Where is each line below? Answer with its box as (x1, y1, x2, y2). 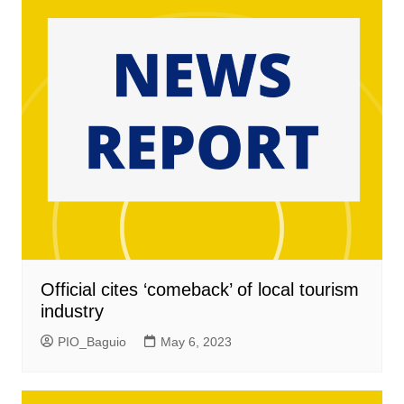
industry (40, 301, 104, 322)
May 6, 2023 (160, 335, 232, 350)
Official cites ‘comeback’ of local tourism (40, 280, 359, 300)
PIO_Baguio (57, 335, 126, 350)
